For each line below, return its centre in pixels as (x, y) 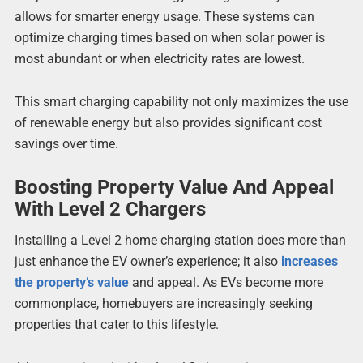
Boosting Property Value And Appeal (174, 188)
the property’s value (71, 283)
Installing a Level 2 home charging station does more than (180, 241)
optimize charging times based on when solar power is (169, 37)
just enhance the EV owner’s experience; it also (147, 262)
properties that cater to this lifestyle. (116, 325)
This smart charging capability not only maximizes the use (181, 101)
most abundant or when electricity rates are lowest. (159, 58)
